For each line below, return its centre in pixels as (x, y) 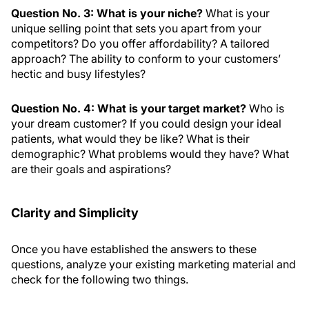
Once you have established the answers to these (134, 249)
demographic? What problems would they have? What (150, 154)
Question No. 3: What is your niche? (108, 13)
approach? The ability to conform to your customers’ (146, 59)
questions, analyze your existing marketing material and (153, 264)
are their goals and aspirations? (91, 169)
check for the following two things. (100, 279)
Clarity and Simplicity (75, 213)
